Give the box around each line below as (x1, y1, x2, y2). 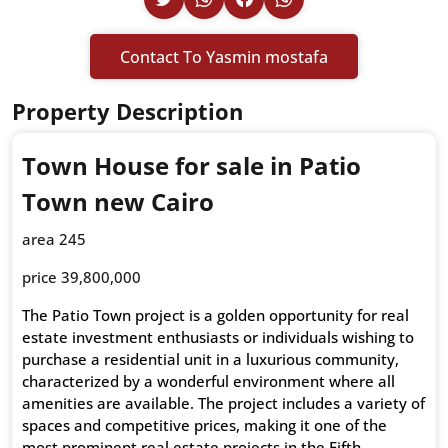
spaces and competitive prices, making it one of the (22, 415, 387, 436)
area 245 (22, 229, 86, 250)
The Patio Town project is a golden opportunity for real (22, 305, 409, 326)
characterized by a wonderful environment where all (22, 371, 395, 392)
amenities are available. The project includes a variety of (22, 393, 425, 414)
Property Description (12, 96, 243, 127)
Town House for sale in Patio (22, 149, 361, 183)
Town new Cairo (22, 185, 214, 219)
